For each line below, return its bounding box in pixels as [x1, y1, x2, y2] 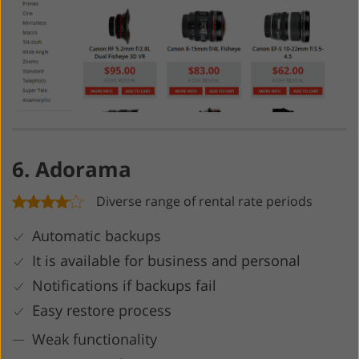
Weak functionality [32, 329, 157, 349]
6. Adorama [12, 155, 131, 184]
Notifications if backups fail [32, 276, 216, 296]
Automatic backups [32, 226, 161, 246]
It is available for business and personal [32, 251, 301, 271]
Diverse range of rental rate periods [96, 192, 313, 211]
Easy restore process [32, 301, 171, 321]
